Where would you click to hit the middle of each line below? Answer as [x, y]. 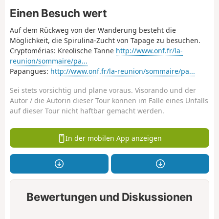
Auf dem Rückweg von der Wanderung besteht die [93, 30]
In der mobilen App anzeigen [114, 138]
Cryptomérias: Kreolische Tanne [63, 51]
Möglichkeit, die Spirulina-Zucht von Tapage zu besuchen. [105, 41]
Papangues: [30, 71]
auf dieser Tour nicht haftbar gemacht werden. [87, 110]
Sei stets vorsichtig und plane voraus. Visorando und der [103, 90]
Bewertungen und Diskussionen [109, 197]
